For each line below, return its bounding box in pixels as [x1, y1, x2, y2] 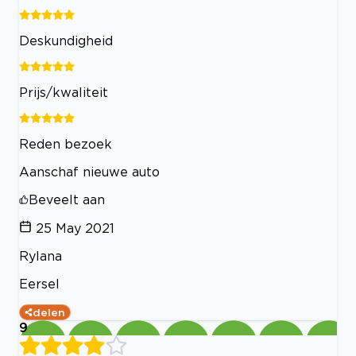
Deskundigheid [19, 33, 113, 48]
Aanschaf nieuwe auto [19, 164, 160, 179]
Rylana [19, 248, 62, 263]
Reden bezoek [19, 136, 112, 151]
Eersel [19, 276, 60, 291]
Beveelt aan [29, 192, 105, 207]
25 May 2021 [36, 220, 114, 235]
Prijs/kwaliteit [19, 84, 108, 99]
